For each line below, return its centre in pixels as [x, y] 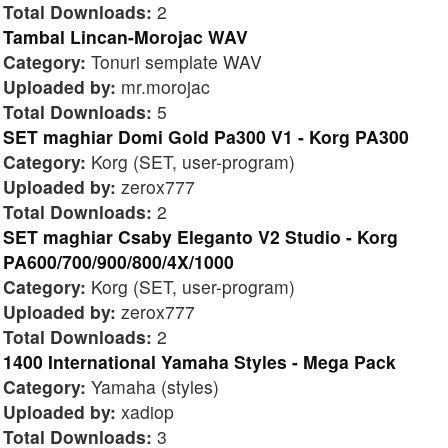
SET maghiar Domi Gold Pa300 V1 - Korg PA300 [206, 136]
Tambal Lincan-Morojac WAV [125, 36]
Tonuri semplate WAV [174, 61]
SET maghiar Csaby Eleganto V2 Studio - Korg [200, 236]
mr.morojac [163, 86]
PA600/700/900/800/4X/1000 [118, 261]
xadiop [145, 411]
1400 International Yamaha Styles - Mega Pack [199, 361]
